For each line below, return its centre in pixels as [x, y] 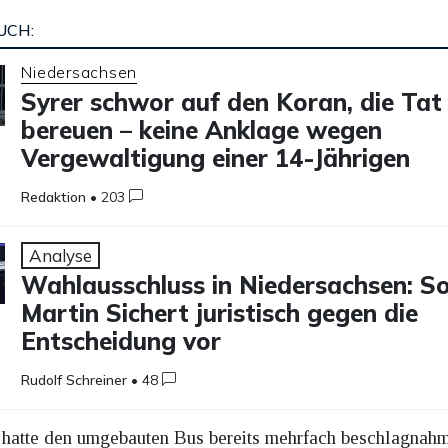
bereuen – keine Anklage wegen [202, 129]
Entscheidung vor [121, 340]
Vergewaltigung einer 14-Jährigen [216, 157]
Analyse [61, 255]
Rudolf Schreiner [74, 379]
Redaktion [54, 196]
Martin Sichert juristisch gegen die [220, 312]
